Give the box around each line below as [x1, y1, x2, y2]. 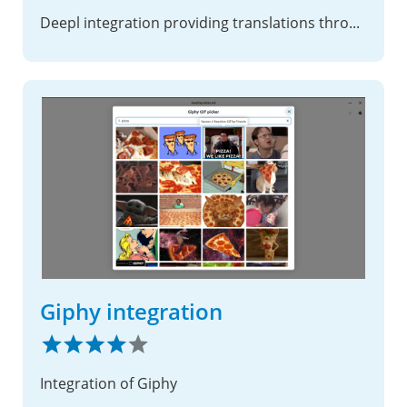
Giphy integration [40, 296, 223, 327]
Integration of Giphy [40, 373, 177, 394]
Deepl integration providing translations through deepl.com [349, 13, 360, 34]
